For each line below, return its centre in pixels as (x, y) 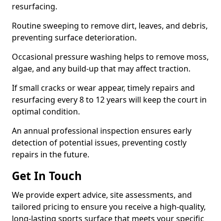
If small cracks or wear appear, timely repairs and (103, 88)
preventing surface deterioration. (74, 37)
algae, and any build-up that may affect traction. (102, 69)
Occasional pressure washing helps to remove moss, (110, 57)
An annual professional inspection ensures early (102, 131)
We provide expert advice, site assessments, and (102, 195)
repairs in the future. (51, 154)
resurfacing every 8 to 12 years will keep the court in (109, 100)
